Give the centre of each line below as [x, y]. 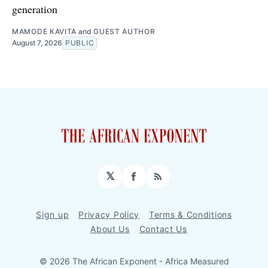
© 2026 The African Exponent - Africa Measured [134, 261]
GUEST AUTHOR [124, 32]
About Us [110, 229]
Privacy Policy [109, 215]
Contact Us [163, 229]
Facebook [159, 181]
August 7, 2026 [37, 43]
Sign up [53, 215]
